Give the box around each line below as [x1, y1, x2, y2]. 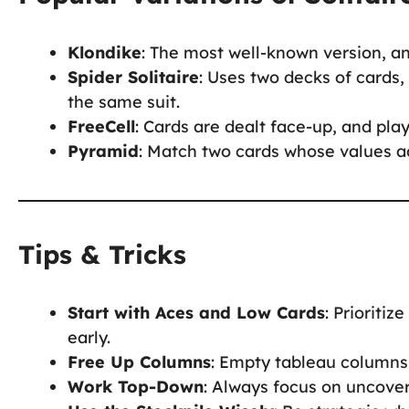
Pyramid [68, 140, 139, 162]
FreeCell [68, 115, 135, 137]
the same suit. [68, 90, 180, 112]
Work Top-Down [68, 375, 204, 397]
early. [68, 326, 110, 348]
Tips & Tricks [18, 237, 186, 270]
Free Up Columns [68, 351, 211, 372]
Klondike [68, 41, 142, 63]
